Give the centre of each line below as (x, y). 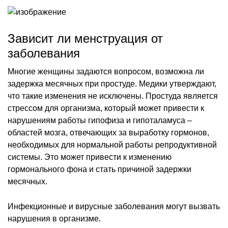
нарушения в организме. (54, 218)
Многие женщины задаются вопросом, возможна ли (106, 71)
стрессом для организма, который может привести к (106, 108)
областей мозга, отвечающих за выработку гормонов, (108, 132)
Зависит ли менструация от (85, 38)
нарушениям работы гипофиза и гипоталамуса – (100, 120)
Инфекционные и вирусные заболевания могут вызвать (114, 206)
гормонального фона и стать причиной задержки (99, 169)
